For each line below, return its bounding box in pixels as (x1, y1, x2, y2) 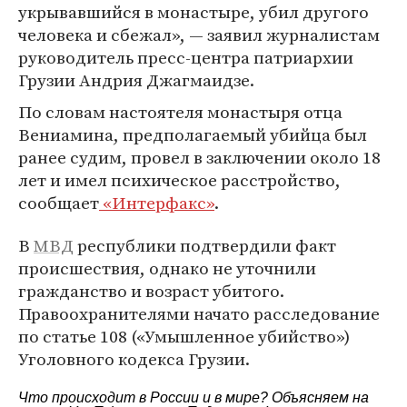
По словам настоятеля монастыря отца (18, 100, 342, 124)
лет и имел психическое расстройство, (18, 168, 341, 192)
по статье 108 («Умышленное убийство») (18, 324, 350, 348)
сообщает (18, 191, 99, 214)
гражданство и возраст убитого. (18, 279, 284, 303)
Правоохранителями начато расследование (18, 302, 380, 325)
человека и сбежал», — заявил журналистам (18, 23, 380, 46)
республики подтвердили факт (74, 233, 336, 257)
